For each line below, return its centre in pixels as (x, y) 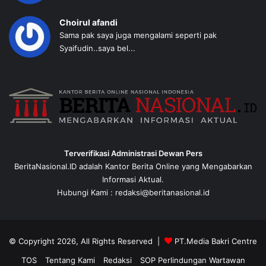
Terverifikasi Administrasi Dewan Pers (133, 153)
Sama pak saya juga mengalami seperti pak (138, 35)
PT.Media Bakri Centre (216, 241)
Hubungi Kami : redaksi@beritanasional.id (133, 193)
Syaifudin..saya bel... (97, 48)
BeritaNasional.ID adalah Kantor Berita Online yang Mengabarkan (133, 167)
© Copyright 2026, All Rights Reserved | (87, 241)
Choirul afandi (88, 23)
